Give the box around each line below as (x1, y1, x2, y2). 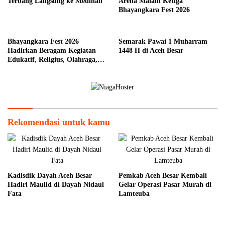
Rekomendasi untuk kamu (8, 117, 110, 128)
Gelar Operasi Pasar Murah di (119, 181, 211, 189)
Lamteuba (119, 190, 150, 198)
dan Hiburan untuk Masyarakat (8, 64, 106, 72)
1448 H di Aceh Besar (119, 46, 183, 54)
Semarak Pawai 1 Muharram (119, 37, 207, 45)
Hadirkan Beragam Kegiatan (8, 46, 96, 54)
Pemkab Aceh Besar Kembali (119, 172, 207, 180)
